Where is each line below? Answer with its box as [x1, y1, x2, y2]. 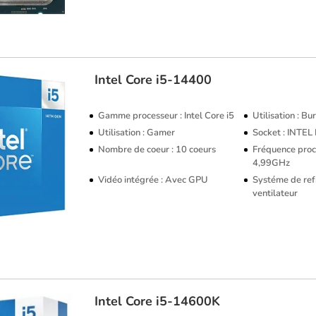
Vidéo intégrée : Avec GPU [98, 174, 209, 186]
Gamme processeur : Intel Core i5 [98, 109, 235, 122]
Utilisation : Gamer [98, 126, 176, 139]
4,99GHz [253, 157, 291, 169]
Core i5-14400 [126, 71, 212, 88]
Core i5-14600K [126, 292, 221, 310]
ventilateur [253, 187, 298, 200]
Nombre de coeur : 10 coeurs [98, 143, 217, 156]
